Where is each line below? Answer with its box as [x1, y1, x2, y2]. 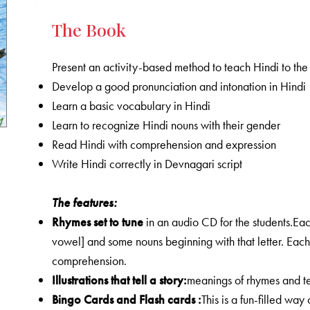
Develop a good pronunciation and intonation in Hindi [52, 78, 307, 95]
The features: [52, 194, 118, 211]
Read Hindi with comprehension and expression [52, 136, 277, 153]
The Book [52, 18, 127, 42]
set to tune [93, 214, 144, 230]
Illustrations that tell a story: [52, 272, 188, 289]
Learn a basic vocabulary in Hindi [52, 98, 211, 114]
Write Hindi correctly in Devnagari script [52, 156, 243, 172]
